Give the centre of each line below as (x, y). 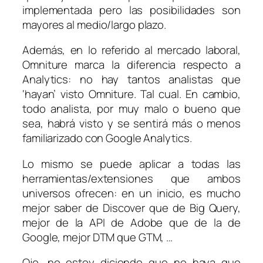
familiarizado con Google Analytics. (107, 138)
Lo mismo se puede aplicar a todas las (131, 163)
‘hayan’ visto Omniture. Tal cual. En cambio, (131, 94)
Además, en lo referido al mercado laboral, (131, 50)
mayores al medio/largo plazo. (95, 24)
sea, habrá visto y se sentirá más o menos (131, 124)
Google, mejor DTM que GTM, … (98, 237)
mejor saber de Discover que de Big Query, (131, 208)
